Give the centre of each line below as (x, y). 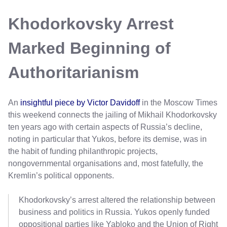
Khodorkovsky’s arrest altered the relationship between (117, 200)
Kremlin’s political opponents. (61, 176)
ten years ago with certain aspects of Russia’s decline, (105, 127)
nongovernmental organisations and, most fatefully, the (106, 164)
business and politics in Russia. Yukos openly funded (114, 212)
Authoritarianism (73, 73)
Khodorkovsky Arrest (91, 24)
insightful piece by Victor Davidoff (80, 103)
